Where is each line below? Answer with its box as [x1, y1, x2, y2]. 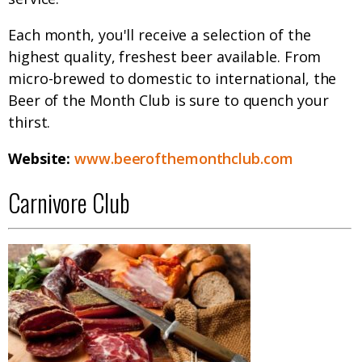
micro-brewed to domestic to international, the [8, 69, 337, 89]
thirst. [8, 112, 51, 133]
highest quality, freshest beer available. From [8, 47, 322, 67]
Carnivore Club [8, 184, 130, 221]
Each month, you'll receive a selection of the [8, 25, 311, 45]
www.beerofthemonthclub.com [74, 149, 293, 169]
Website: [8, 149, 75, 169]
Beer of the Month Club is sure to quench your [8, 90, 329, 111]
